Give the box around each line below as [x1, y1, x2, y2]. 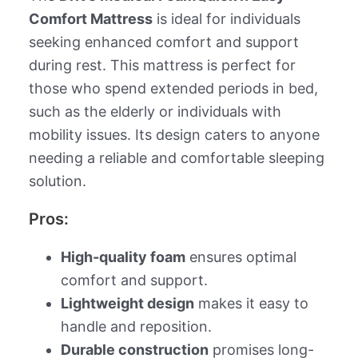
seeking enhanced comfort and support [28, 33, 299, 50]
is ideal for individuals [152, 10, 300, 27]
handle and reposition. [60, 317, 212, 335]
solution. [28, 172, 86, 189]
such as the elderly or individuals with [28, 102, 281, 120]
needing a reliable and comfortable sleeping [28, 149, 324, 166]
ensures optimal [185, 248, 296, 265]
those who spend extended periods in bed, [28, 79, 318, 97]
